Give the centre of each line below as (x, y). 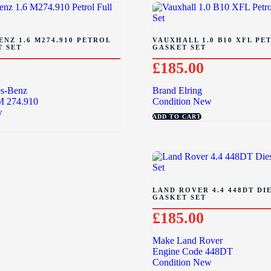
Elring (190, 91)
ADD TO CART (177, 117)
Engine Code (177, 251)
